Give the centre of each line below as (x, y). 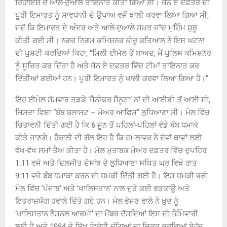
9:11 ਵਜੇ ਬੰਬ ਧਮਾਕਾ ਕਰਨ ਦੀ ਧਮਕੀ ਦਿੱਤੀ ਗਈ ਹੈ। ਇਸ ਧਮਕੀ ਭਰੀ (111, 176)
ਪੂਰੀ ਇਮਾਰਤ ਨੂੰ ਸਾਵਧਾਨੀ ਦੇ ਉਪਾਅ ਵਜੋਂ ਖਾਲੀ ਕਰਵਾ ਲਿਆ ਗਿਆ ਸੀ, (112, 15)
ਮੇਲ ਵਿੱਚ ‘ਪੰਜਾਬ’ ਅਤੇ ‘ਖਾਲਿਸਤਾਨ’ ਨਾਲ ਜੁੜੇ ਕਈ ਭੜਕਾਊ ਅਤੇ (102, 188)
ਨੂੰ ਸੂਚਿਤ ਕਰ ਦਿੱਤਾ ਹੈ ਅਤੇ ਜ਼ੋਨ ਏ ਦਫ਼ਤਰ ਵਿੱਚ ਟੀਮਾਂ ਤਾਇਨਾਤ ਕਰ (107, 66)
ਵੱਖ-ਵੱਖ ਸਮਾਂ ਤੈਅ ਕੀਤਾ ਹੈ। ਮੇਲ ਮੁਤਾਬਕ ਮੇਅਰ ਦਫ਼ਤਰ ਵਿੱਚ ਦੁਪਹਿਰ (111, 150)
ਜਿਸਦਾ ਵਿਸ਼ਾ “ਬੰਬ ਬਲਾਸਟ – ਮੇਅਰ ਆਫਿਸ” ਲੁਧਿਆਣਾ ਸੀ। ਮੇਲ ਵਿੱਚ (112, 112)
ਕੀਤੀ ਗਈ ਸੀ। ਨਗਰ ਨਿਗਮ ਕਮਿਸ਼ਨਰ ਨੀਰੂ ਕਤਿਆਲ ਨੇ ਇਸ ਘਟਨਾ (110, 40)
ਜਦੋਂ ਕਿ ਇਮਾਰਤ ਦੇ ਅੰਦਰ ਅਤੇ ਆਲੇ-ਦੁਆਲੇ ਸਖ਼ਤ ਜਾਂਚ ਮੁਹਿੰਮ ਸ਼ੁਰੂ (106, 28)
